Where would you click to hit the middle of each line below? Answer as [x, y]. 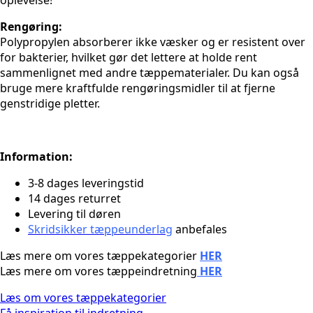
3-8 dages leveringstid [86, 183]
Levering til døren [74, 214]
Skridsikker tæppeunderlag [100, 230]
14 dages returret [74, 199]
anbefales [200, 230]
